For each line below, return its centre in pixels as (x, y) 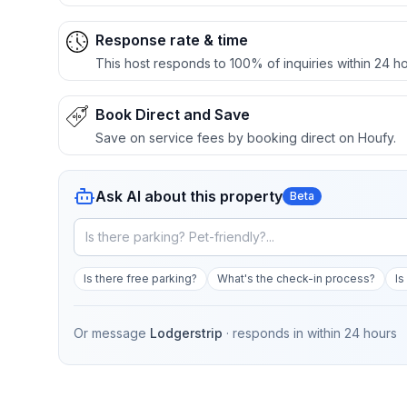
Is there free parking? (140, 278)
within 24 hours (352, 333)
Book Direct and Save (173, 114)
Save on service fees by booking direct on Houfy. (246, 138)
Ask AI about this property (189, 196)
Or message (110, 333)
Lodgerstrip (186, 333)
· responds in (267, 333)
